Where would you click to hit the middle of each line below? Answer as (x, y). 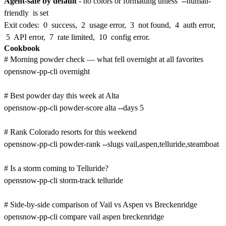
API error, (30, 37)
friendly (16, 13)
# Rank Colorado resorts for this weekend (70, 132)
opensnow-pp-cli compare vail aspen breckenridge (84, 216)
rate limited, (76, 37)
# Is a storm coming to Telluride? (56, 168)
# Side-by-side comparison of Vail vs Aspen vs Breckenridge (101, 204)
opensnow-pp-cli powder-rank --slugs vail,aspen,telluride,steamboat (111, 144)
